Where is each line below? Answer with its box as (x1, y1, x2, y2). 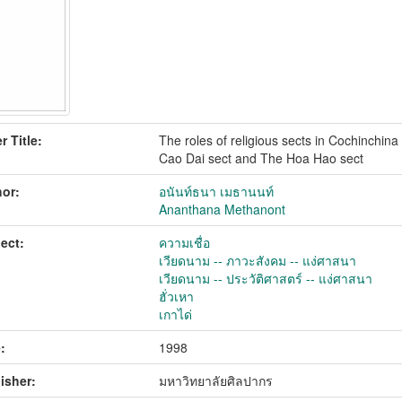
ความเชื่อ (159, 233, 211, 251)
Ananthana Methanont (159, 200, 286, 218)
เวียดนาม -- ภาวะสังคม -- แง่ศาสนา (159, 251, 357, 269)
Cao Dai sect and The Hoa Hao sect (159, 149, 364, 167)
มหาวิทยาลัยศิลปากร (159, 371, 274, 389)
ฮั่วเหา (159, 287, 195, 305)
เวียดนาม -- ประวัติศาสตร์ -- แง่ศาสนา (159, 269, 373, 287)
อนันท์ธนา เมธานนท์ (159, 182, 275, 200)
